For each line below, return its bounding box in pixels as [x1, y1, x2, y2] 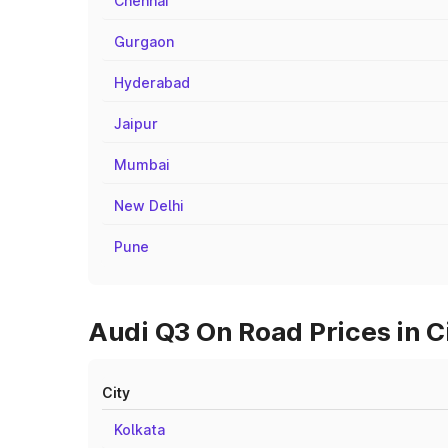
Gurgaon [114, 33, 174, 50]
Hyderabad [114, 74, 190, 91]
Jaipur [114, 115, 158, 132]
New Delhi [114, 197, 184, 214]
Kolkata [114, 421, 165, 438]
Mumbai [114, 156, 170, 173]
